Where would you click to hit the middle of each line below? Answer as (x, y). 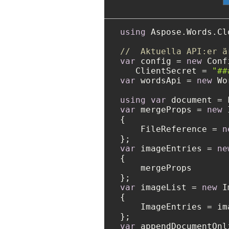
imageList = (169, 188)
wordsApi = (166, 81)
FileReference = (171, 129)
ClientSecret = (166, 71)
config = (161, 61)
